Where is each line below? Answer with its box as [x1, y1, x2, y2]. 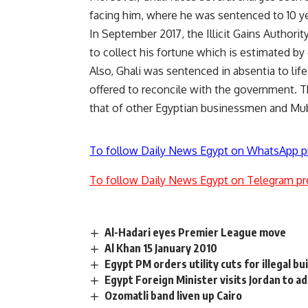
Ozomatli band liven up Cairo [104, 289, 243, 303]
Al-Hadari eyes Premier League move [104, 225, 287, 239]
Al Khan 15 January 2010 [104, 241, 218, 255]
